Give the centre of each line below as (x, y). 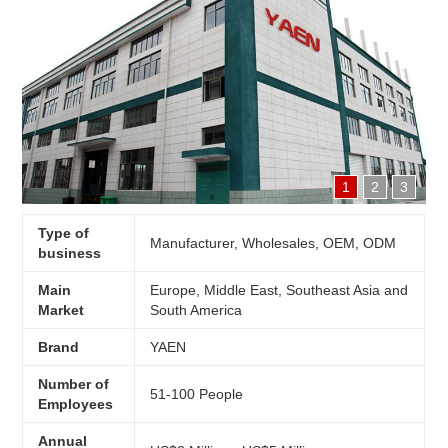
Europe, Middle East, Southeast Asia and (279, 289)
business (70, 252)
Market (61, 309)
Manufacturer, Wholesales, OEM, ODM (273, 242)
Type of (64, 232)
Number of (74, 383)
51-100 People (197, 393)
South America (196, 309)
